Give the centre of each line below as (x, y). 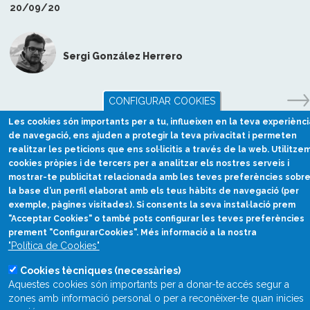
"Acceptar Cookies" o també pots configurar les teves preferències (156, 219)
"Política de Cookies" (54, 246)
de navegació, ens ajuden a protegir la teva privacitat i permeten (152, 136)
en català (155, 253)
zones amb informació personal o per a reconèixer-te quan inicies (156, 298)
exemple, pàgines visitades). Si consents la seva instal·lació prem (152, 205)
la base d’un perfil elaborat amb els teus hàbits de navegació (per (153, 191)
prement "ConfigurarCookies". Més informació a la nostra (133, 232)
